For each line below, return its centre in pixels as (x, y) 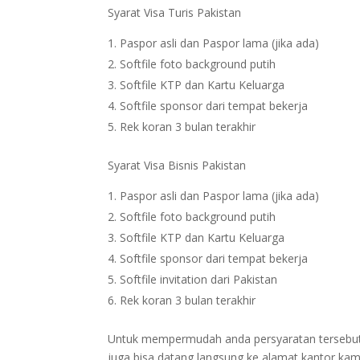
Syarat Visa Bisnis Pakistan (177, 165)
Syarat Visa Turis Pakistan (175, 12)
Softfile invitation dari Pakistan (199, 279)
